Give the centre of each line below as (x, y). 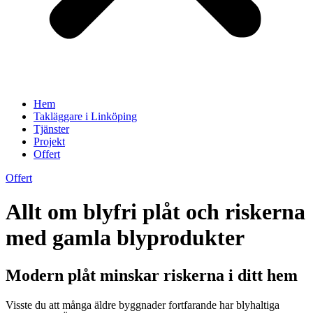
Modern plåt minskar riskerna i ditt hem (152, 275)
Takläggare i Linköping (85, 116)
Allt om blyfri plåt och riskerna (155, 212)
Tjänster (51, 129)
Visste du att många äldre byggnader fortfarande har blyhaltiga (143, 305)
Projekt (49, 141)
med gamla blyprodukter (125, 238)
